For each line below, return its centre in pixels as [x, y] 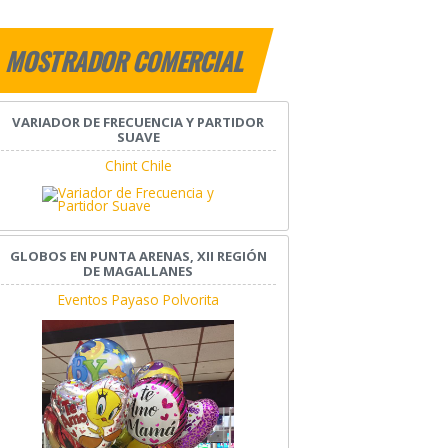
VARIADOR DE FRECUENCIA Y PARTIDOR [138, 122]
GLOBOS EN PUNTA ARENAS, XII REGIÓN [138, 256]
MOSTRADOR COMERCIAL [126, 61]
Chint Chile [138, 166]
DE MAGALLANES [138, 271]
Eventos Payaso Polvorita [138, 300]
